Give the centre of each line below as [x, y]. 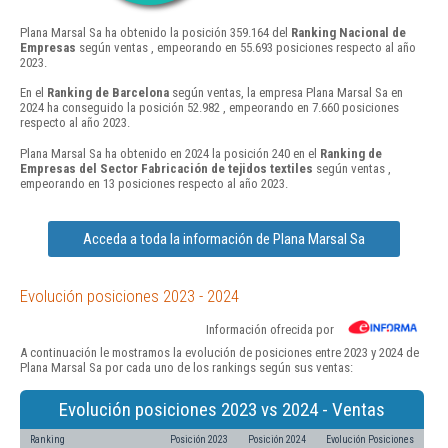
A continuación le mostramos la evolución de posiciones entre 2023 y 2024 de [219, 352]
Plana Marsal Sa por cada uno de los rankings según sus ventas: [186, 367]
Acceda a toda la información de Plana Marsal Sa [224, 238]
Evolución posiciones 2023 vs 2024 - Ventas [222, 409]
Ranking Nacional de [348, 33]
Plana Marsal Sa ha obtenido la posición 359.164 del [155, 33]
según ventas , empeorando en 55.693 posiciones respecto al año [246, 48]
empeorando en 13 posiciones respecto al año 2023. [154, 183]
